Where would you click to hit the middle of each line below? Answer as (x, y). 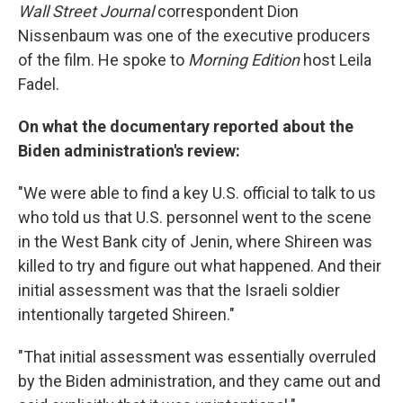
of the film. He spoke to (103, 60)
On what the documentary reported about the (186, 126)
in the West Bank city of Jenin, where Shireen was (195, 242)
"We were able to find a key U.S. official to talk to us (197, 193)
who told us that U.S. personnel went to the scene (195, 217)
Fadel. (39, 84)
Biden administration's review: (129, 151)
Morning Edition (246, 60)
